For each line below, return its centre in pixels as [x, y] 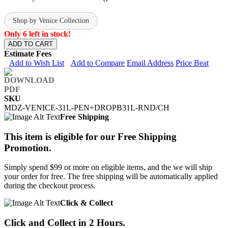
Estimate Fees [28, 53]
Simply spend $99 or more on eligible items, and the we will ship [108, 167]
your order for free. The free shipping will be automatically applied [111, 177]
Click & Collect [87, 203]
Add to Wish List [37, 63]
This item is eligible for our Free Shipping [90, 136]
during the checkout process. [50, 186]
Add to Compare [98, 63]
